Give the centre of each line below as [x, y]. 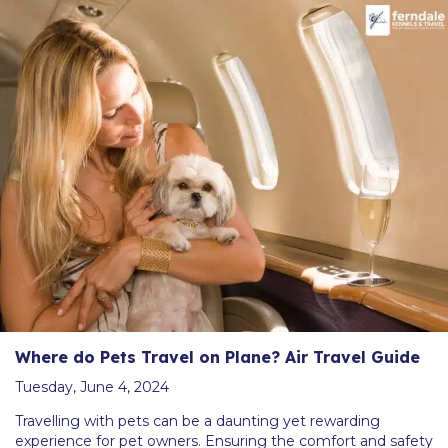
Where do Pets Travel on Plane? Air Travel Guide [217, 357]
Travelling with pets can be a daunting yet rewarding [197, 421]
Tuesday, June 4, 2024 [92, 387]
